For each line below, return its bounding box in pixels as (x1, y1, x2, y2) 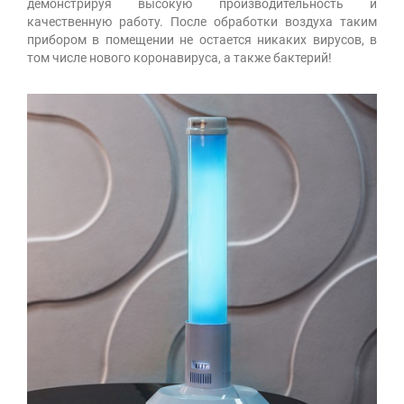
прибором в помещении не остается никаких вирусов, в (27, 32, 377, 47)
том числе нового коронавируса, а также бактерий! (27, 50, 332, 65)
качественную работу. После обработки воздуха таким (27, 14, 377, 29)
